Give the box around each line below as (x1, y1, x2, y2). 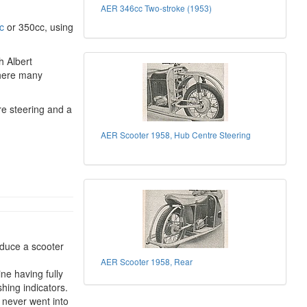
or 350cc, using (4, 20, 73, 34)
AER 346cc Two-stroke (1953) (101, 2, 212, 14)
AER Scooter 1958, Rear (101, 256, 193, 267)
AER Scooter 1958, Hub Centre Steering (101, 129, 251, 140)
